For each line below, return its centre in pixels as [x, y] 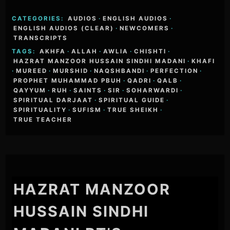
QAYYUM [30, 90]
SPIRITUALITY [40, 110]
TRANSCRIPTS [41, 38]
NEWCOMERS [145, 28]
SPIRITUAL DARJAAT [53, 100]
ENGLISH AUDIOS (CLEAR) [64, 28]
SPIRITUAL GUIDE [132, 100]
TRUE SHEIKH [133, 110]
